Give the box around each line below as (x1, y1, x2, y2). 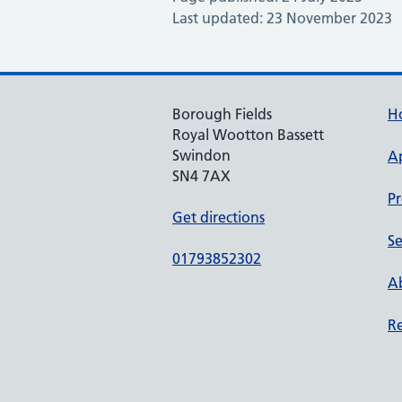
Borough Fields (172, 105, 272, 123)
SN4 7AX (172, 167, 231, 185)
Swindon (172, 146, 231, 164)
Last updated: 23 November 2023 (172, 9, 392, 27)
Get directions (172, 208, 265, 226)
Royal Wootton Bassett (172, 126, 324, 144)
